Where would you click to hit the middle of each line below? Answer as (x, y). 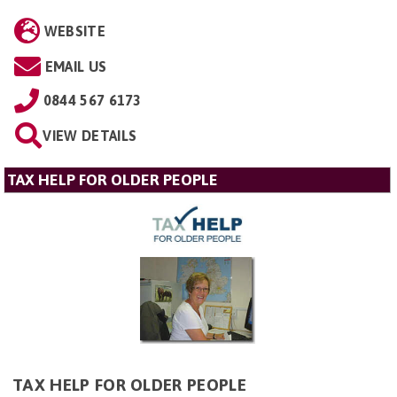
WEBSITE (74, 31)
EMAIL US (76, 66)
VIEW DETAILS (90, 135)
